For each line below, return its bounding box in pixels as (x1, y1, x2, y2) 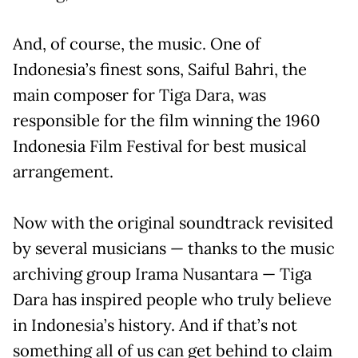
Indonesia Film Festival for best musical (13, 135, 307, 157)
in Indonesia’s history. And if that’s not (13, 314, 297, 336)
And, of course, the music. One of (13, 33, 261, 54)
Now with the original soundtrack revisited (13, 212, 333, 233)
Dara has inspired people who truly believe (13, 288, 332, 310)
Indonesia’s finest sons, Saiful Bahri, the (13, 58, 307, 80)
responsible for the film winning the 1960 (13, 109, 320, 131)
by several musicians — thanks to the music (13, 237, 335, 259)
